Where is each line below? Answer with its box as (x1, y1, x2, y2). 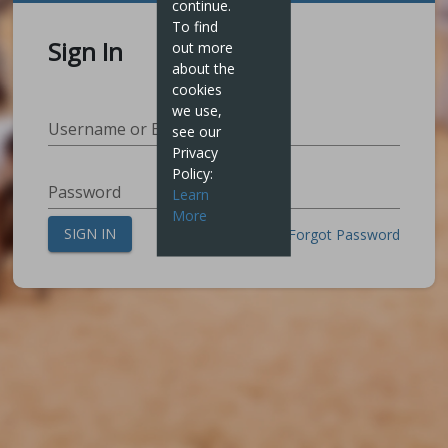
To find (171, 16, 218, 36)
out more (171, 37, 233, 57)
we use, (171, 100, 222, 120)
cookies (171, 79, 222, 99)
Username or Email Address (48, 118, 256, 140)
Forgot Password (287, 224, 400, 244)
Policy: (171, 163, 213, 183)
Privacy (171, 142, 218, 162)
